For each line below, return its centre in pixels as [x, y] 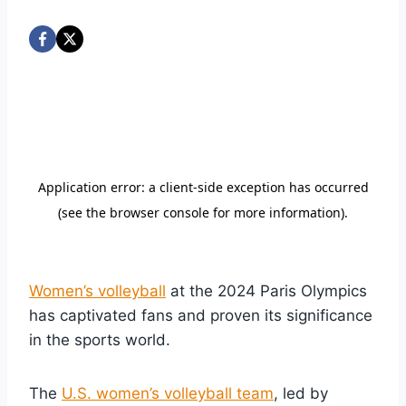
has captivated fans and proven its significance [201, 315]
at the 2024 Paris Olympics [266, 290]
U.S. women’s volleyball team [168, 393]
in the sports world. [100, 339]
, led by [301, 393]
